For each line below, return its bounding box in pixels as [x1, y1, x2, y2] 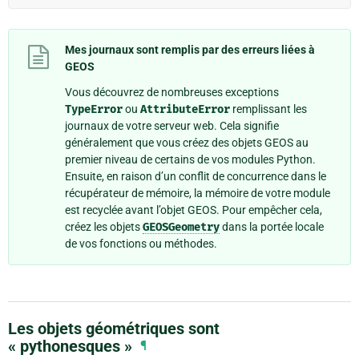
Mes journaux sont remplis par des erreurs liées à [65, 43, 315, 57]
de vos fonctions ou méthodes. [65, 237, 217, 251]
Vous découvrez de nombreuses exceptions [65, 86, 279, 99]
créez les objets [65, 220, 143, 234]
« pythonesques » [8, 337, 132, 357]
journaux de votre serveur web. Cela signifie [65, 119, 279, 133]
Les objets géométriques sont [8, 319, 220, 339]
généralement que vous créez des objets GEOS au [65, 136, 309, 150]
